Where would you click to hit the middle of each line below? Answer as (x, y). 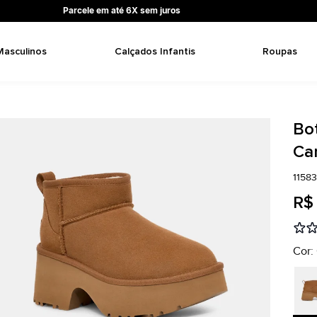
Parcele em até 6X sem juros (121, 10)
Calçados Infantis (155, 51)
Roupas (279, 51)
